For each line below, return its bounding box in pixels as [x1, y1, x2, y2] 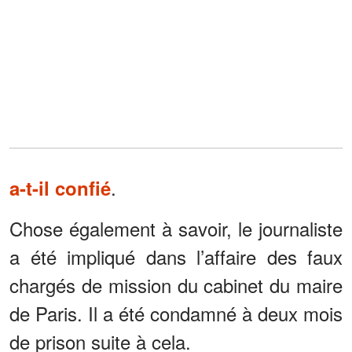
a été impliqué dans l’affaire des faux [9, 242, 343, 270]
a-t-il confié [9, 174, 111, 201]
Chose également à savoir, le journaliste [9, 214, 343, 242]
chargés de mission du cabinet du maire [9, 270, 343, 299]
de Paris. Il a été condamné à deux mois [9, 299, 343, 327]
